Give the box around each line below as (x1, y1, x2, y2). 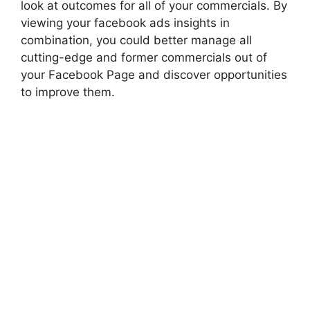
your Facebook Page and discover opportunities (21, 67, 287, 82)
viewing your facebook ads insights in (21, 15, 230, 30)
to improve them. (21, 84, 115, 99)
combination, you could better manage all (21, 33, 252, 47)
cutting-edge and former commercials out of (21, 50, 267, 64)
